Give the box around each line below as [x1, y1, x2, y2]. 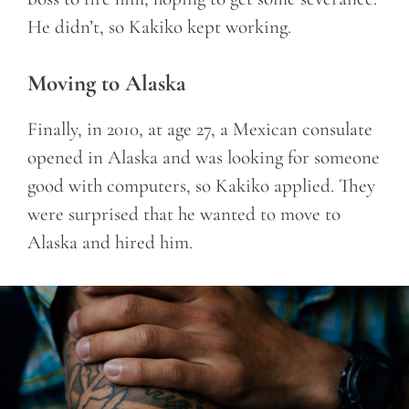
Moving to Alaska [27, 69, 186, 98]
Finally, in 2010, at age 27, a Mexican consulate [27, 118, 372, 142]
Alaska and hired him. [27, 231, 193, 255]
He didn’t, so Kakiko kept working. [27, 15, 291, 38]
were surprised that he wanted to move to [27, 203, 341, 226]
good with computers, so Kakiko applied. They [27, 174, 375, 198]
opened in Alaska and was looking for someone [27, 146, 380, 170]
